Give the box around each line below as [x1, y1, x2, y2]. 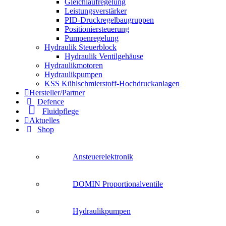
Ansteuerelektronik [73, 152, 133, 161]
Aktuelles [29, 116, 60, 125]
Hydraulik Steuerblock [44, 43, 117, 51]
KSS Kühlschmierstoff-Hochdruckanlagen [44, 79, 180, 88]
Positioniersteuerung [65, 25, 129, 33]
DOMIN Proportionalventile [73, 180, 163, 188]
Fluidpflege [42, 107, 79, 116]
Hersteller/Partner [29, 88, 85, 97]
